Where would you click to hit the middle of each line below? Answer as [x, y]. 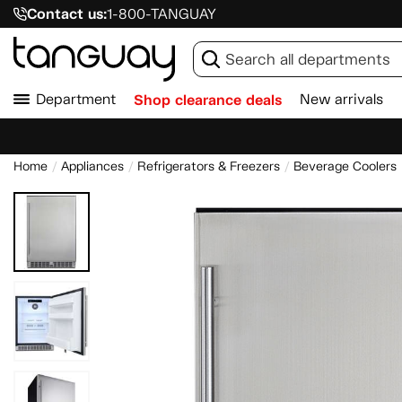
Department [76, 99]
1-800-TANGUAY [161, 14]
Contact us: [66, 14]
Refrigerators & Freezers [209, 166]
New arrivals [341, 99]
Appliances [92, 166]
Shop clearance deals [208, 100]
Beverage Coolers [345, 166]
